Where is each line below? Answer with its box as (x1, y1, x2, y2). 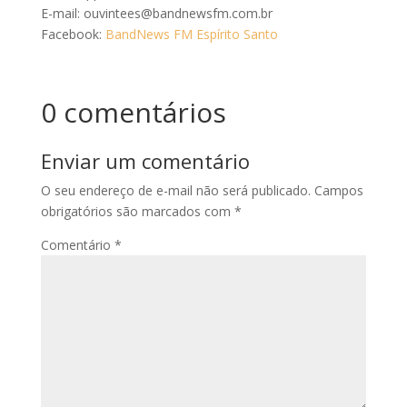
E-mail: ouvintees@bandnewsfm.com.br (40, 5, 273, 22)
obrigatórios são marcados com (40, 203, 234, 220)
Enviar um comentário (40, 147, 250, 174)
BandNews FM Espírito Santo (104, 25, 278, 43)
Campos (313, 182, 363, 199)
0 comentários (40, 94, 226, 131)
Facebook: (40, 25, 105, 43)
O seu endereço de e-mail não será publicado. (40, 182, 311, 199)
